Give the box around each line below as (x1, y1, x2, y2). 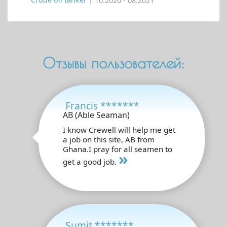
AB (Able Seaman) (63, 109, 130, 121)
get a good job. (63, 156, 119, 167)
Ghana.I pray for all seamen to (63, 143, 172, 154)
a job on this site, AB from (63, 134, 155, 144)
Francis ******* (65, 98, 139, 112)
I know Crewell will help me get (63, 124, 175, 135)
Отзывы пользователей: (43, 54, 184, 71)
